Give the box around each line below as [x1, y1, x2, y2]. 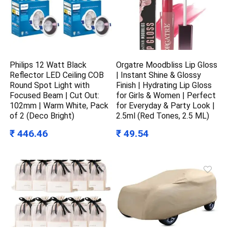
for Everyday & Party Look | [116, 101, 215, 111]
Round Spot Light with [10, 80, 90, 91]
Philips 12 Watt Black [10, 60, 87, 70]
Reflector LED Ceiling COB [10, 70, 104, 80]
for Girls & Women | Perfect [116, 91, 216, 101]
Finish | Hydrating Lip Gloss [116, 80, 212, 91]
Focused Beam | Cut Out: [10, 91, 100, 101]
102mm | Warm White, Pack [10, 101, 109, 111]
